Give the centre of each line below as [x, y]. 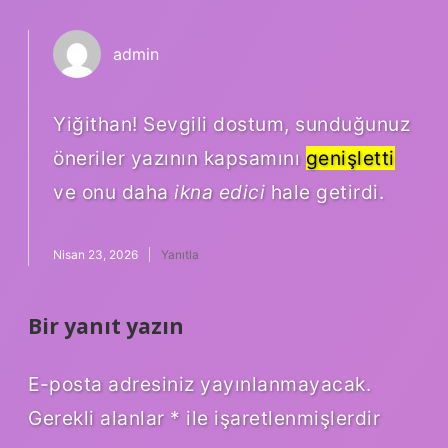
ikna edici [219, 192]
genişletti [350, 158]
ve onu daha [113, 192]
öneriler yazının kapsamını [179, 158]
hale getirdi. [324, 192]
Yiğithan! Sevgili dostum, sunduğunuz [231, 124]
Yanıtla [180, 255]
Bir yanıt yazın [106, 326]
